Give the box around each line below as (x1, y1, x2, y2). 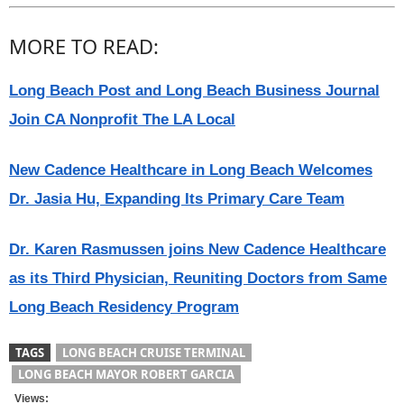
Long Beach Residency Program (9, 298, 239, 316)
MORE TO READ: (9, 32, 159, 60)
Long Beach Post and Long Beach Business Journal (9, 82, 380, 99)
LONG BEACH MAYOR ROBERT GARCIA (18, 366, 234, 382)
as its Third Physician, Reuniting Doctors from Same (9, 270, 387, 287)
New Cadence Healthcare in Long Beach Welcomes (9, 161, 372, 179)
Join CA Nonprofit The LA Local (9, 111, 235, 128)
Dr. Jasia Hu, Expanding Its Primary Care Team (9, 190, 344, 207)
